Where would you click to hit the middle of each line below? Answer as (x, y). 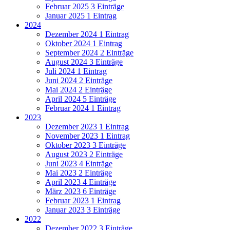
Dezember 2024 (72, 34)
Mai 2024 (62, 90)
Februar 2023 (68, 201)
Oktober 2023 (69, 145)
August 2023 (67, 155)
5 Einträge (99, 99)
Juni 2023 (62, 164)
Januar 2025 (66, 16)
